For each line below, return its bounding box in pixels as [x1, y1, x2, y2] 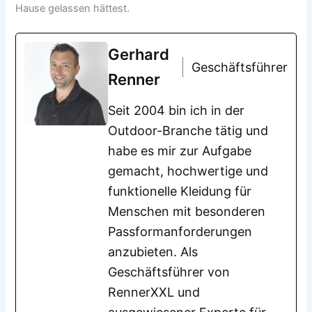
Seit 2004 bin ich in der [108, 103, 245, 118]
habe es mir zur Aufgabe [108, 143, 252, 159]
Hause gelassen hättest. [15, 1, 130, 15]
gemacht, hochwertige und [108, 164, 269, 179]
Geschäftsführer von [108, 265, 231, 280]
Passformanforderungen [108, 224, 253, 240]
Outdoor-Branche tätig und [108, 123, 269, 139]
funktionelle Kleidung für [108, 184, 252, 199]
